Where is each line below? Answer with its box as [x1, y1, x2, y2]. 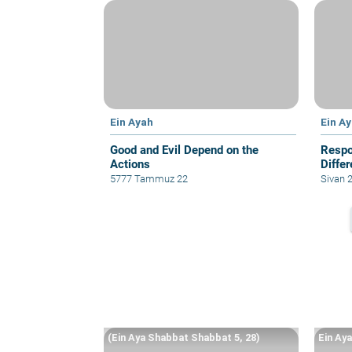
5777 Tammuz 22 [110, 172, 188, 185]
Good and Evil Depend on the [110, 142, 258, 157]
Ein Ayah [110, 115, 153, 128]
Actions [110, 156, 150, 171]
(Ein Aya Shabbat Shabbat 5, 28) [108, 331, 260, 343]
